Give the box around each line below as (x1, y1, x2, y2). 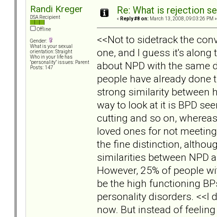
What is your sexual (30, 44, 73, 49)
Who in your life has (30, 54, 73, 60)
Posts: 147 (30, 65, 53, 71)
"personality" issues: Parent (30, 60, 89, 65)
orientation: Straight (30, 49, 72, 55)
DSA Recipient (30, 15, 60, 20)
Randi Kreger (30, 3, 83, 15)
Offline (36, 27, 51, 32)
